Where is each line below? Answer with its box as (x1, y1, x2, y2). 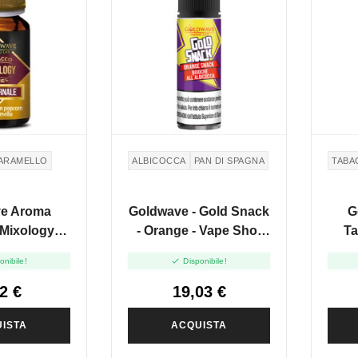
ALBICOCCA (132, 156, 186, 166)
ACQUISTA (171, 319, 227, 331)
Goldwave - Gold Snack (129, 205, 269, 219)
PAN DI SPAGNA (193, 156, 265, 166)
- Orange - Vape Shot (137, 224, 261, 238)
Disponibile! (183, 256, 227, 265)
